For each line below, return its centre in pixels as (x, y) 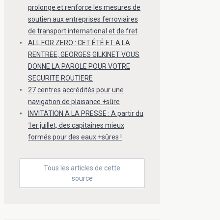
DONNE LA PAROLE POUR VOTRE (79, 67)
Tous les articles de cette (82, 168)
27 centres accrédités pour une (76, 90)
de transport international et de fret (83, 31)
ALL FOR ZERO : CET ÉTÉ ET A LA (79, 43)
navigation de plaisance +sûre (74, 102)
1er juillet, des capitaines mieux (76, 125)
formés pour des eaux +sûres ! (75, 137)
